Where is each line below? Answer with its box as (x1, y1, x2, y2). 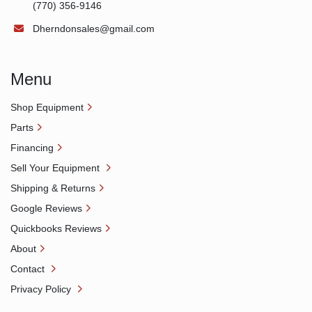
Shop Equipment (10, 102, 84, 114)
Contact (10, 263, 47, 275)
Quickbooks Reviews (10, 223, 102, 235)
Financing (10, 142, 54, 154)
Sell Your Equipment (10, 162, 102, 174)
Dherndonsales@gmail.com (33, 23, 155, 35)
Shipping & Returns (10, 182, 95, 194)
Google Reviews (10, 203, 82, 214)
